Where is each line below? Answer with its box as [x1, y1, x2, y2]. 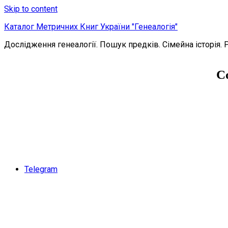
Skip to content [4, 4, 58, 14]
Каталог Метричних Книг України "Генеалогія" [4, 22, 178, 32]
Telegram [24, 164, 58, 174]
